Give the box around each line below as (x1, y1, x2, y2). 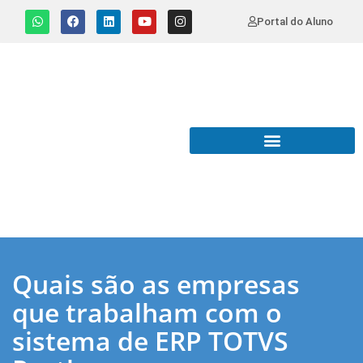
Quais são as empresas (12, 267, 300, 301)
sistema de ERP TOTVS (12, 323, 288, 358)
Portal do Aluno (256, 15, 333, 28)
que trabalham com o (12, 295, 282, 330)
